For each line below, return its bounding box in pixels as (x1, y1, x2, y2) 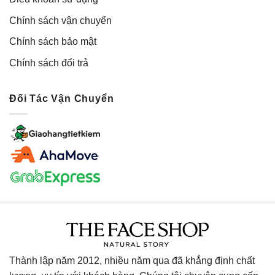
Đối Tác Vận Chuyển (9, 93, 114, 104)
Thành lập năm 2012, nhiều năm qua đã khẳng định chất (9, 255, 255, 266)
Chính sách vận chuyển (9, 15, 112, 26)
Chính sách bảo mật (9, 36, 96, 47)
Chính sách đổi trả (9, 57, 88, 68)
